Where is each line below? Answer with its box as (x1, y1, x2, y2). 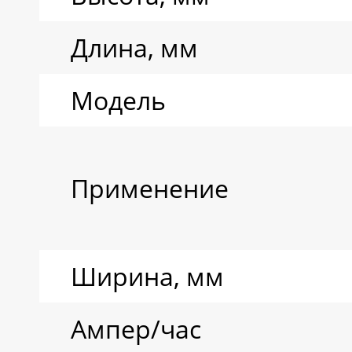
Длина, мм (71, 31, 198, 64)
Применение (71, 171, 229, 205)
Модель (71, 83, 166, 117)
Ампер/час (71, 312, 201, 346)
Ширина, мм (71, 259, 224, 293)
